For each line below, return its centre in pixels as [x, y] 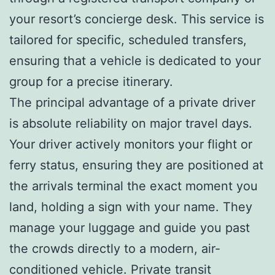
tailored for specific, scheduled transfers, [128, 40]
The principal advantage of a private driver [132, 102]
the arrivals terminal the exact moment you [134, 186]
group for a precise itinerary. [91, 81]
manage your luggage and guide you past [130, 227]
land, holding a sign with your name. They [131, 207]
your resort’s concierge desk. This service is [137, 19]
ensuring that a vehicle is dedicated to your [135, 60]
